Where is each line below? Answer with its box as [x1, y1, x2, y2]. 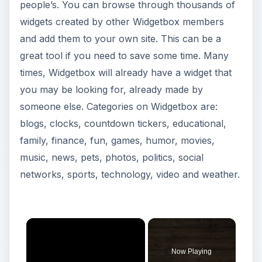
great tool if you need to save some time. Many [19, 50, 229, 62]
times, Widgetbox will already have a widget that [19, 67, 232, 79]
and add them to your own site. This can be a [19, 33, 221, 45]
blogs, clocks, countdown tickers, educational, [19, 118, 226, 130]
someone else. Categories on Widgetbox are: [19, 101, 218, 113]
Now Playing [171, 247, 212, 256]
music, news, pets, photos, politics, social [19, 151, 204, 164]
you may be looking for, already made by [19, 84, 203, 96]
